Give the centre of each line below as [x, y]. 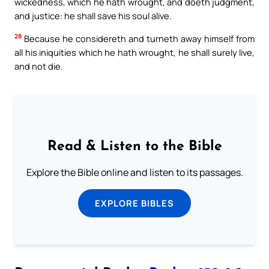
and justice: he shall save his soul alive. [93, 15]
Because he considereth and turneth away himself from [138, 38]
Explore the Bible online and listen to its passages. [134, 172]
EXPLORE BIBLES [134, 203]
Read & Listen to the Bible [134, 147]
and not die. [39, 66]
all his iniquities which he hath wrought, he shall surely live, [134, 52]
